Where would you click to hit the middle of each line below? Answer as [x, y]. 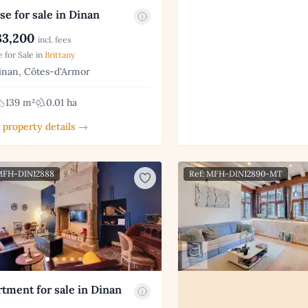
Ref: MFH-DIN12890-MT [235, 173]
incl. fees [55, 39]
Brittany [60, 54]
